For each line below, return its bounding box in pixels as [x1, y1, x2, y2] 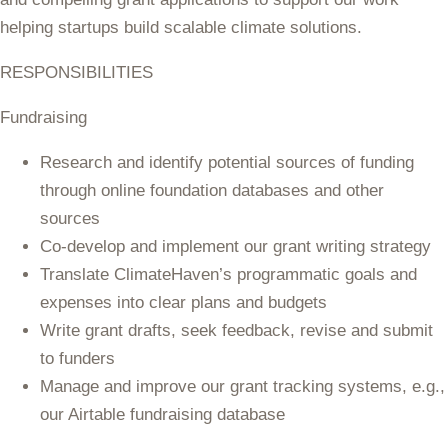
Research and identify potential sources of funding [40, 153, 414, 172]
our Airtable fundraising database [40, 405, 285, 424]
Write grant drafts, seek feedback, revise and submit [40, 321, 433, 340]
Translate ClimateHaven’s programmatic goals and [40, 265, 417, 284]
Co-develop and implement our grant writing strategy [40, 237, 431, 256]
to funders [40, 349, 115, 368]
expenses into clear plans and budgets [40, 293, 327, 312]
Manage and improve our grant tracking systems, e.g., [40, 377, 445, 396]
